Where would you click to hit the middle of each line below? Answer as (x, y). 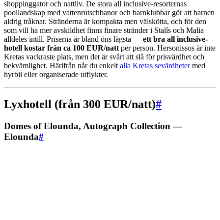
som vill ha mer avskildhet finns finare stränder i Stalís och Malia (104, 30)
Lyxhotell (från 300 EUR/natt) (80, 104)
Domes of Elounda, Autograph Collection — (93, 126)
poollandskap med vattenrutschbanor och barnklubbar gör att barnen (109, 13)
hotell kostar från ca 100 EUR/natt (61, 48)
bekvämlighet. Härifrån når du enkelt (62, 66)
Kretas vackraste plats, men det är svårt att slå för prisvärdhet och (104, 57)
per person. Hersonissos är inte (167, 48)
